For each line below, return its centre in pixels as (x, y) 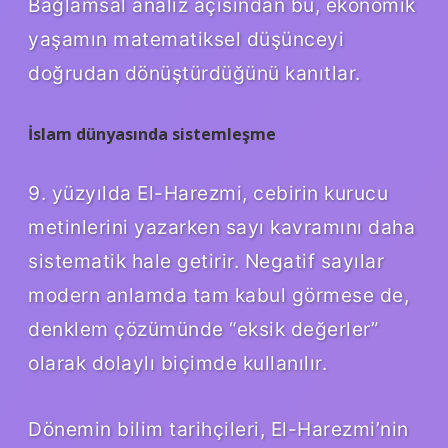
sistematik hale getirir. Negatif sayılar (206, 261)
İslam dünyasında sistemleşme (152, 134)
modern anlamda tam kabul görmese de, (218, 295)
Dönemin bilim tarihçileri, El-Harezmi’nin (218, 429)
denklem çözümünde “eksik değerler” (203, 329)
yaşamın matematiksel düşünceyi (186, 39)
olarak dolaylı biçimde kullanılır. (177, 363)
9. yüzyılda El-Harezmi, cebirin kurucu (208, 193)
